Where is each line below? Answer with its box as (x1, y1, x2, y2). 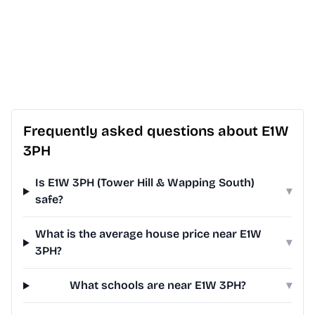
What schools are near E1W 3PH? (69, 278, 246, 292)
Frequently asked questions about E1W (23, 122, 288, 140)
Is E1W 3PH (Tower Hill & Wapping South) (34, 176, 255, 190)
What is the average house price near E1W (34, 227, 262, 241)
